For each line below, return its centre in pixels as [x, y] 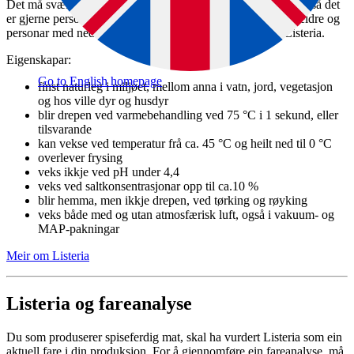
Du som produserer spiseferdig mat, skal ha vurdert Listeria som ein [174, 337]
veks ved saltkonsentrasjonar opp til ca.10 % [148, 186]
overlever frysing [80, 158]
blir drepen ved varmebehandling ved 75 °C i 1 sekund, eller [188, 115]
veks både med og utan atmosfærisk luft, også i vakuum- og [186, 215]
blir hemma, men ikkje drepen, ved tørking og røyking [173, 201]
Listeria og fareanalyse [99, 304]
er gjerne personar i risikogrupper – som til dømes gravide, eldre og [173, 19]
